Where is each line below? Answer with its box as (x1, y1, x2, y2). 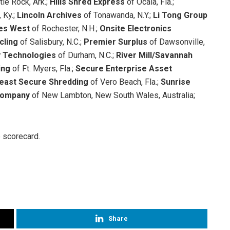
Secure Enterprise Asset (75, 64, 172, 74)
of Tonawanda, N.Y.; (82, 10, 153, 21)
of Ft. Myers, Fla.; (10, 64, 75, 74)
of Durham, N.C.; (58, 50, 116, 61)
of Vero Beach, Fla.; (90, 77, 161, 87)
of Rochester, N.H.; (30, 24, 100, 34)
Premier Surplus (84, 37, 149, 47)
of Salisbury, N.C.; (20, 37, 84, 47)
